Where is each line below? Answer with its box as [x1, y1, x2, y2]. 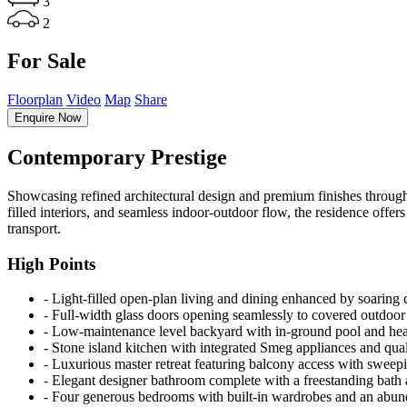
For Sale [7, 49, 86, 74]
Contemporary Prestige [7, 144, 227, 169]
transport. [7, 220, 61, 236]
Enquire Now [15, 111, 81, 124]
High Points [7, 253, 95, 273]
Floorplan [7, 92, 63, 107]
